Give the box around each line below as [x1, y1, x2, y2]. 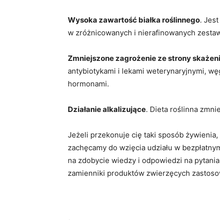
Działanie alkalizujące [68, 105, 146, 114]
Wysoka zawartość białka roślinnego [68, 15, 200, 25]
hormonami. [68, 79, 109, 88]
